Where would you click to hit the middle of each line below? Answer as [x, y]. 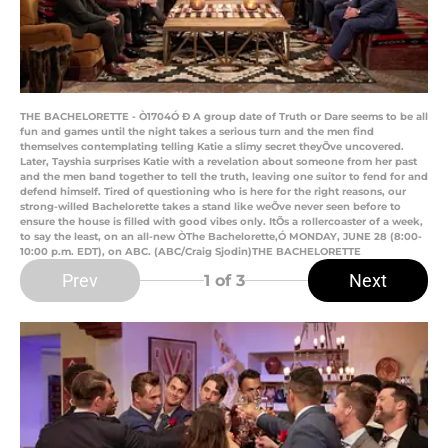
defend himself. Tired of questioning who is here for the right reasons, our [213, 192]
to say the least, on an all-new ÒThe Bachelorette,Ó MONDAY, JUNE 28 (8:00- [221, 237]
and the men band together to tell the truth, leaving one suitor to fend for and [224, 177]
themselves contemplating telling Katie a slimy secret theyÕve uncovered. [212, 147]
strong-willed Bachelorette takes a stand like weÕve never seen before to [210, 207]
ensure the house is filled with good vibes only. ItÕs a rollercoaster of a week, [221, 222]
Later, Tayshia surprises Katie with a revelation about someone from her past [218, 162]
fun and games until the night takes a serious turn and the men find [197, 132]
